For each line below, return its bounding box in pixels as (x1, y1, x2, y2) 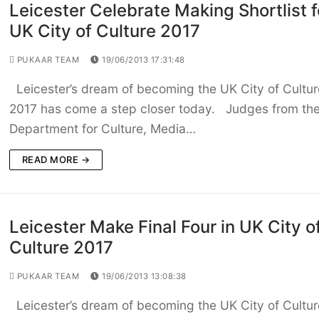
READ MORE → (21, 154, 90, 166)
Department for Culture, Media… (9, 121, 196, 137)
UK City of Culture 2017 (9, 21, 200, 42)
